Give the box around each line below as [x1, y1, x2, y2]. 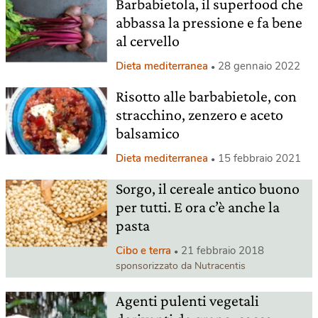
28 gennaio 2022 [217, 58, 300, 73]
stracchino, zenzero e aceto [115, 105, 283, 124]
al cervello [115, 31, 180, 50]
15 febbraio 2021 [217, 150, 301, 165]
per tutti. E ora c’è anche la [115, 197, 280, 216]
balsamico [115, 124, 180, 142]
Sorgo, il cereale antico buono [115, 179, 300, 197]
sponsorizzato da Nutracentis [115, 258, 246, 273]
